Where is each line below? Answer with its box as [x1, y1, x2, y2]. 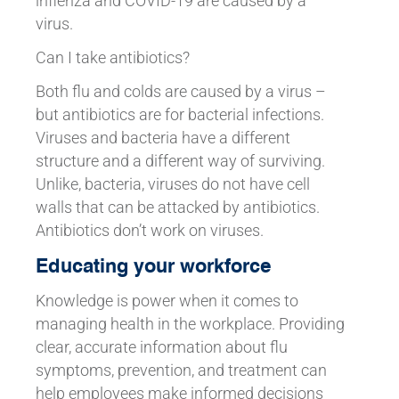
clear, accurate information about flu [35, 338, 288, 356]
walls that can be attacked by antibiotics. [35, 198, 320, 216]
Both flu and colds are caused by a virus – [35, 82, 326, 101]
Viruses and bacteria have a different [35, 128, 290, 147]
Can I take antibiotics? [35, 48, 190, 67]
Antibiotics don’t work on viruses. [35, 221, 264, 240]
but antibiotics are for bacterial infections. [35, 105, 324, 124]
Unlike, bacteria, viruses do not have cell [35, 175, 310, 193]
